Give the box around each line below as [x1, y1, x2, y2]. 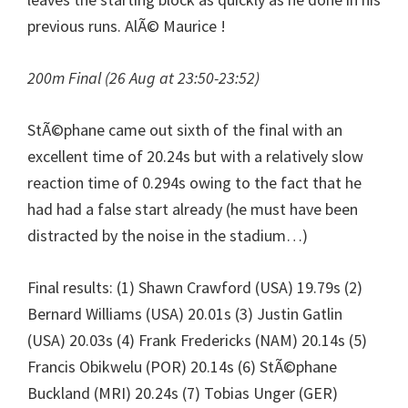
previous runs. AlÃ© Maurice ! [27, 15, 226, 36]
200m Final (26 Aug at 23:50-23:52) [27, 66, 260, 88]
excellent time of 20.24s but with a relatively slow [27, 145, 363, 167]
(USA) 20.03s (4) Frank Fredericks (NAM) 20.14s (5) [27, 329, 367, 351]
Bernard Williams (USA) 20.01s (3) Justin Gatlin [27, 302, 342, 324]
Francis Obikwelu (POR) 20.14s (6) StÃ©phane [27, 355, 337, 377]
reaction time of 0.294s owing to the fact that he [27, 171, 362, 193]
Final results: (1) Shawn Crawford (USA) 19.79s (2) [27, 276, 362, 298]
